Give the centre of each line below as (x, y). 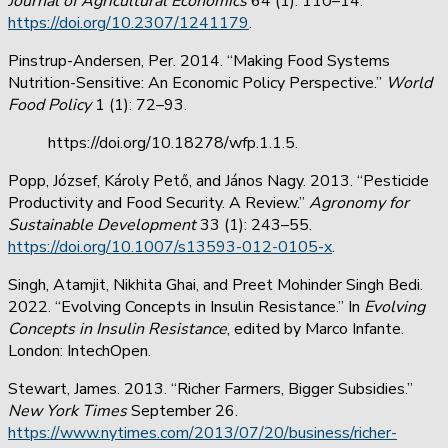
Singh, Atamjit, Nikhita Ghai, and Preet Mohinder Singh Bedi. (215, 284)
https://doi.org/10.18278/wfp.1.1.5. (173, 142)
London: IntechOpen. (81, 350)
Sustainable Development (102, 224)
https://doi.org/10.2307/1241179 (128, 22)
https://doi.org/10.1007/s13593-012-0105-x (170, 246)
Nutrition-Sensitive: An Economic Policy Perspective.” (197, 82)
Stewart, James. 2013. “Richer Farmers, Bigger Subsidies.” (210, 388)
